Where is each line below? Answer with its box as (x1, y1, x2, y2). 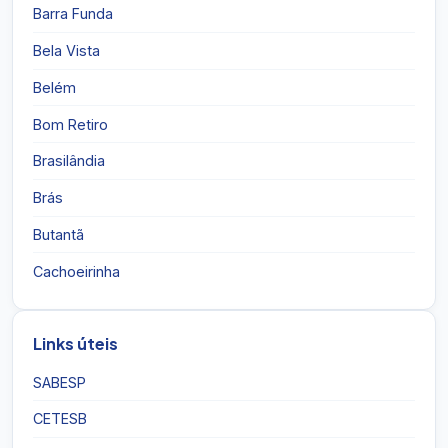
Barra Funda (33, 5, 113, 23)
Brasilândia (33, 152, 105, 170)
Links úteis (33, 333, 118, 355)
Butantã (33, 226, 84, 244)
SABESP (33, 373, 86, 391)
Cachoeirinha (33, 262, 120, 280)
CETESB (33, 410, 87, 428)
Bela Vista (33, 42, 100, 60)
